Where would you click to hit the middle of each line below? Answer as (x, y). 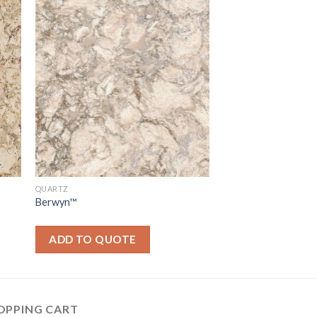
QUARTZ (52, 189)
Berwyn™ (56, 202)
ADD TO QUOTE (93, 240)
